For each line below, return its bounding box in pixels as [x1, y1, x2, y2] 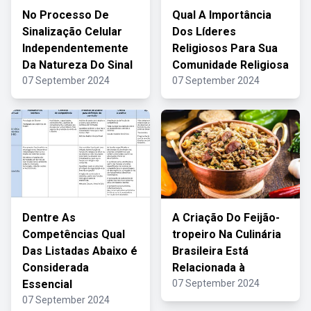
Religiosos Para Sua [172, 42, 278, 55]
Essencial [22, 278, 72, 291]
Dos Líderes [172, 25, 236, 38]
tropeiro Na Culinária [172, 228, 281, 241]
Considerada [22, 261, 89, 274]
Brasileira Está [172, 244, 249, 258]
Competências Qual [22, 228, 125, 241]
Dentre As [22, 211, 76, 224]
